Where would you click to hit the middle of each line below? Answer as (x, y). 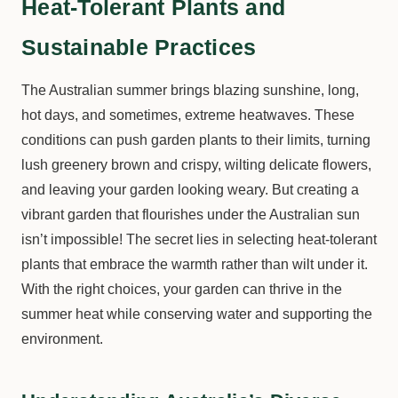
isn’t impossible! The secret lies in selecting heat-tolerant (199, 239)
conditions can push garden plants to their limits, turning (196, 140)
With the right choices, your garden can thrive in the (182, 289)
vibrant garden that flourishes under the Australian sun (191, 215)
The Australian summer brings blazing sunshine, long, (190, 90)
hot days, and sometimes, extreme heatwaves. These (188, 115)
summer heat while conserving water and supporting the (197, 314)
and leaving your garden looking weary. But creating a (190, 190)
